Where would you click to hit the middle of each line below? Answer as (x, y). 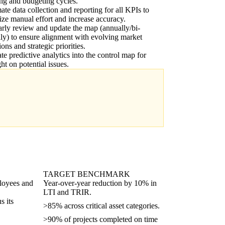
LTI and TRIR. (67, 192)
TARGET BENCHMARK (87, 174)
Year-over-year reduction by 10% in (100, 183)
